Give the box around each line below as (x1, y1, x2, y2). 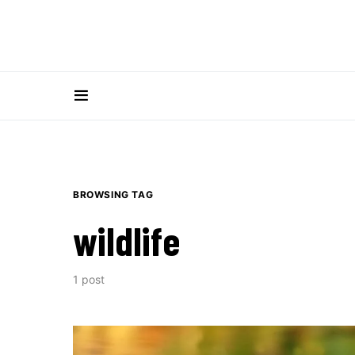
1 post (73, 273, 105, 286)
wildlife (73, 216, 180, 264)
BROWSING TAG (73, 189, 154, 200)
